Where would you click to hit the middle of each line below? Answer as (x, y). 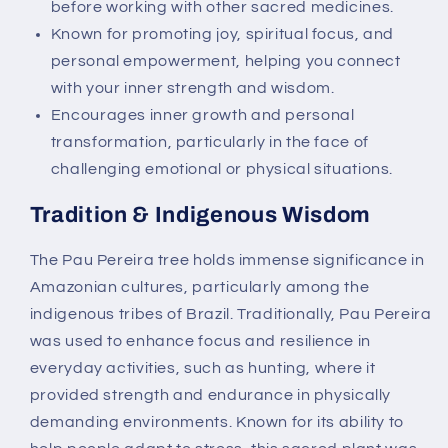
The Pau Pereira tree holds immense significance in (227, 260)
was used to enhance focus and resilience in (200, 341)
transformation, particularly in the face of (209, 141)
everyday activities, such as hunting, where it (202, 368)
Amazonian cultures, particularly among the (199, 287)
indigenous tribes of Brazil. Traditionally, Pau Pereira (230, 314)
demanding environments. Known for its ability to (216, 422)
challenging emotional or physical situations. (222, 168)
